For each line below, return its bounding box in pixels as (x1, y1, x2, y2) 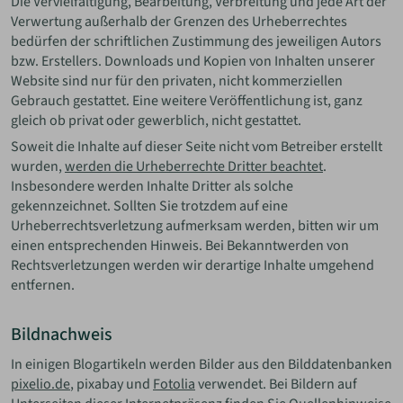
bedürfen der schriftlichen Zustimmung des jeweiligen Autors (11, 31, 381, 51)
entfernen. (11, 275, 75, 296)
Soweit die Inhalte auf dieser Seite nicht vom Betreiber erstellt (11, 137, 382, 157)
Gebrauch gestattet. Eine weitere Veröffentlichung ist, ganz (11, 90, 363, 111)
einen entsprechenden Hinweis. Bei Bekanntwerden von (11, 236, 349, 256)
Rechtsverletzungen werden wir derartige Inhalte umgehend (11, 255, 374, 276)
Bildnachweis (11, 322, 112, 348)
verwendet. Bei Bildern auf (195, 374, 357, 395)
